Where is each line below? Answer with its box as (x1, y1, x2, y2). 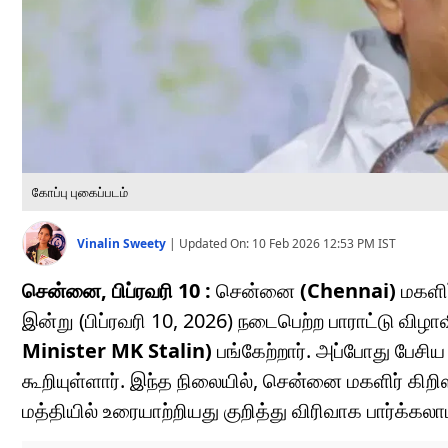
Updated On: (179, 234, 252, 252)
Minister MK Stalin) (22, 337, 212, 365)
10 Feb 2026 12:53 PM (252, 234, 375, 252)
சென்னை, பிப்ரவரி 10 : (22, 277, 211, 305)
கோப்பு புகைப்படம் (32, 183, 128, 202)
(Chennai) (300, 277, 396, 305)
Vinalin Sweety (77, 234, 169, 252)
